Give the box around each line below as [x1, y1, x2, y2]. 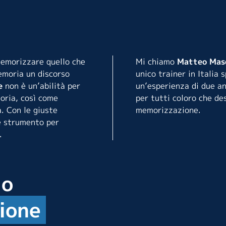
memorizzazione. [136, 104, 201, 116]
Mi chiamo [136, 55, 177, 67]
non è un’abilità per [3, 80, 80, 91]
